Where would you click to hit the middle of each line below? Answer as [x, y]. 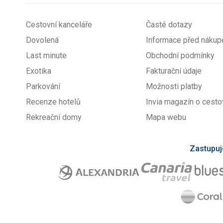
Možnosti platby [174, 86]
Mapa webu [166, 117]
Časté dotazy [169, 25]
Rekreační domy [54, 117]
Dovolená [42, 40]
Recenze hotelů [53, 102]
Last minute [46, 56]
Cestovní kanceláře [59, 25]
